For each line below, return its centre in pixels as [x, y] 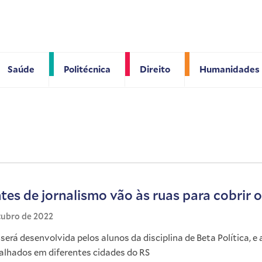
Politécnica [87, 69]
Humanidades [229, 69]
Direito [155, 69]
